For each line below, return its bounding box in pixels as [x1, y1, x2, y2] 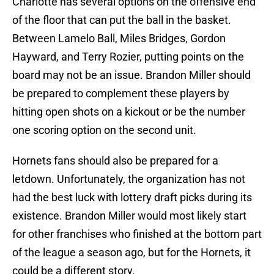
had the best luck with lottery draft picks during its [12, 191, 252, 204]
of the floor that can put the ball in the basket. [12, 13, 231, 27]
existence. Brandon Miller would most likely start [12, 209, 246, 223]
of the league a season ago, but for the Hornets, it [12, 246, 251, 259]
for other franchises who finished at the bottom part [12, 228, 262, 241]
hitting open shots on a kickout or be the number [12, 105, 245, 119]
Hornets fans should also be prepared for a [12, 154, 218, 168]
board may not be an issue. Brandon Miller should [12, 68, 251, 82]
